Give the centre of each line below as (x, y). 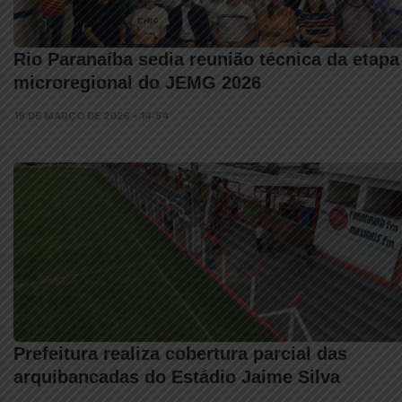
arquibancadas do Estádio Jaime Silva (177, 377)
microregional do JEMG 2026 (137, 83)
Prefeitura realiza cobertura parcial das (180, 354)
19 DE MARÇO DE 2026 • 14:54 (91, 116)
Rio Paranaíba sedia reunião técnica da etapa (206, 59)
